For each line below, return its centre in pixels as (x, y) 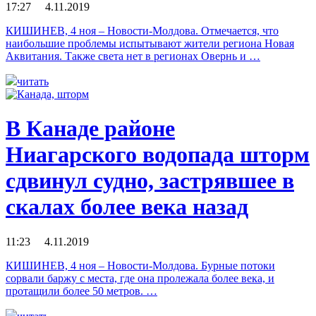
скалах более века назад (127, 207)
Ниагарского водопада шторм (158, 155)
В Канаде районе (90, 129)
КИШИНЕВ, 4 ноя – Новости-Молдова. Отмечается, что (142, 30)
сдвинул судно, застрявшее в (150, 181)
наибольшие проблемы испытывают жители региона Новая (150, 43)
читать (33, 81)
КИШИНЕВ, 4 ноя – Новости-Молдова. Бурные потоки (140, 265)
